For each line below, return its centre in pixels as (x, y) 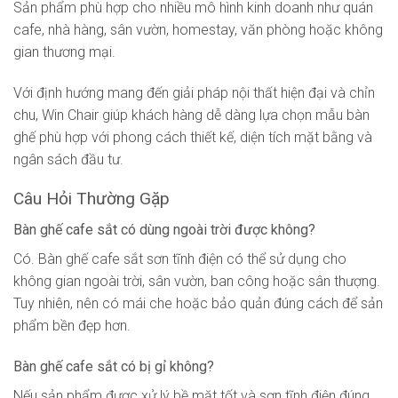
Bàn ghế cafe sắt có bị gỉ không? (114, 366)
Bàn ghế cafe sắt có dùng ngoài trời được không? (164, 229)
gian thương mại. (64, 52)
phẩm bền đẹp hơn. (72, 325)
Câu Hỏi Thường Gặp (92, 199)
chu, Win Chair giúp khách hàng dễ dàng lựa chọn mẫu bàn (191, 115)
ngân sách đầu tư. (68, 159)
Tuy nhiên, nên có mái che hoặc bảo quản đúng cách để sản (198, 303)
